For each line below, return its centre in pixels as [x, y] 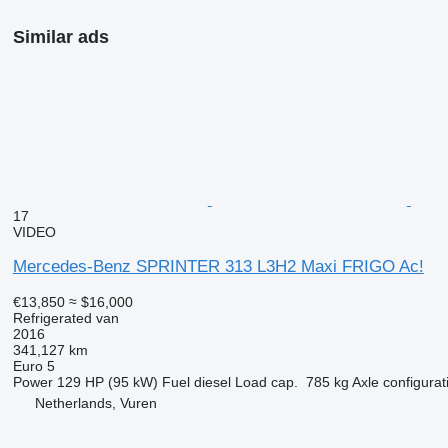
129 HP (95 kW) [107, 381]
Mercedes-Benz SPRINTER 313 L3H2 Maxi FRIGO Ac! [218, 266]
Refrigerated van [65, 317]
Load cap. [266, 381]
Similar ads [60, 36]
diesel [212, 381]
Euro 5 [33, 365]
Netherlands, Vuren [95, 402]
